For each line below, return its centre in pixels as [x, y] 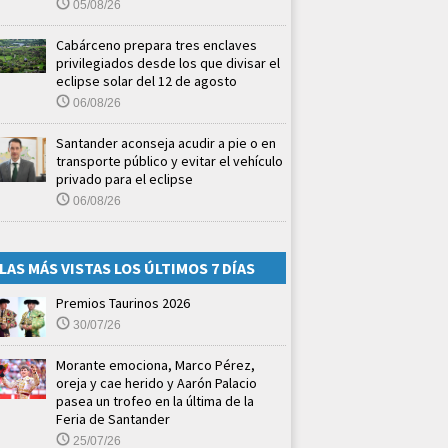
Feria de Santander [113, 418]
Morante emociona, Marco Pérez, [155, 364]
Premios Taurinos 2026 [123, 302]
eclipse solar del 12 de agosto [146, 80]
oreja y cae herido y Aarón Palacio [156, 382]
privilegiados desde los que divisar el [168, 62]
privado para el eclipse [124, 178]
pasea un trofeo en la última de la [155, 400]
